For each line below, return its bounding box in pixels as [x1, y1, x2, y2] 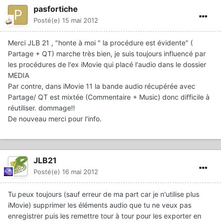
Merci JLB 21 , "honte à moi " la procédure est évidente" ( [8, 38, 193, 47]
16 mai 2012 [62, 168, 98, 176]
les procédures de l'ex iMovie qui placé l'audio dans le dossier [8, 60, 206, 69]
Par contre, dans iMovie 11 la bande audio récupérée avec [8, 82, 195, 91]
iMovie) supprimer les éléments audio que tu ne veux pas [8, 201, 191, 210]
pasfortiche [34, 4, 78, 14]
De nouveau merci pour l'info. [8, 114, 102, 123]
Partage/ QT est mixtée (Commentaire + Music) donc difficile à [8, 93, 210, 102]
